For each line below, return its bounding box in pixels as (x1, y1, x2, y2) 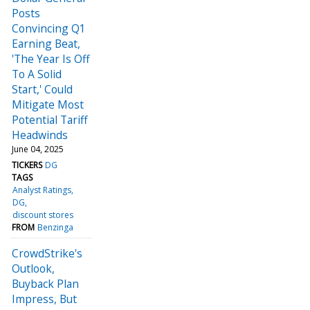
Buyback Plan (12, 275, 79, 291)
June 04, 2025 (12, 143, 64, 155)
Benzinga (37, 221, 74, 233)
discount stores (12, 208, 74, 221)
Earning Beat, (12, 35, 80, 51)
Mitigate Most (12, 96, 84, 112)
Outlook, (12, 260, 55, 276)
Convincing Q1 (12, 20, 86, 36)
